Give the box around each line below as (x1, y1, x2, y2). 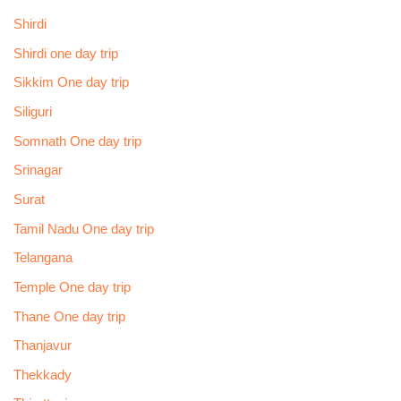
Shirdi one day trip (13, 46, 118, 61)
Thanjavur (13, 338, 72, 354)
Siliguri (13, 105, 52, 120)
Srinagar (13, 163, 63, 178)
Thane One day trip (13, 309, 125, 324)
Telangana (13, 251, 73, 266)
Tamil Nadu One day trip (13, 221, 154, 236)
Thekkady (13, 367, 72, 382)
